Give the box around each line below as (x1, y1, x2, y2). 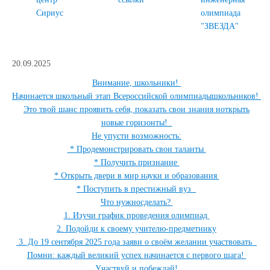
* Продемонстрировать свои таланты (67, 145, 206, 154)
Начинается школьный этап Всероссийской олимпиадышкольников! (12, 92, 261, 101)
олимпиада (200, 8, 240, 17)
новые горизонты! (101, 118, 172, 127)
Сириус (36, 8, 63, 17)
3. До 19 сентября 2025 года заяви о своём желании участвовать (16, 237, 257, 246)
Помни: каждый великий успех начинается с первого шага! (27, 251, 246, 260)
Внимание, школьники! (92, 78, 181, 87)
